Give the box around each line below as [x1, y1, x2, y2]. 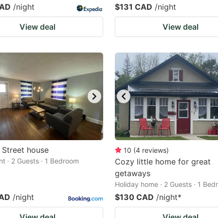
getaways [115, 168, 150, 178]
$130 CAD [115, 192, 154, 202]
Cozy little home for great [115, 157, 211, 166]
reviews [142, 146, 166, 154]
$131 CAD [115, 2, 152, 12]
